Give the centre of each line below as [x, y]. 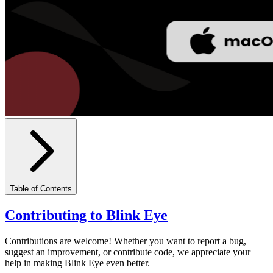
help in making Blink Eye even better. [77, 263]
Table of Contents [41, 188]
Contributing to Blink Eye [86, 215]
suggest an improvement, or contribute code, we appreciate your [128, 252]
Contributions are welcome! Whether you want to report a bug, [126, 241]
